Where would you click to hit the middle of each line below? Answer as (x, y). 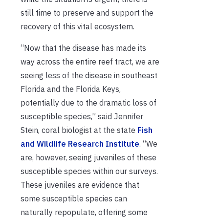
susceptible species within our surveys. (89, 171)
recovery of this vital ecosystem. (77, 26)
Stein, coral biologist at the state (79, 130)
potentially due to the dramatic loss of (88, 102)
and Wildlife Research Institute (80, 143)
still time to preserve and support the (87, 12)
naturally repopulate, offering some (84, 212)
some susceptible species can (74, 198)
